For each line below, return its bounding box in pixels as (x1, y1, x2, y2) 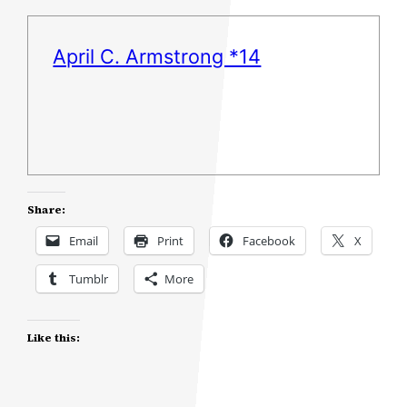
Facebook (243, 233, 296, 250)
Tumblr (69, 271, 109, 288)
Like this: (27, 331, 81, 346)
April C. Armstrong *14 (53, 45, 262, 69)
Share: (27, 203, 66, 218)
